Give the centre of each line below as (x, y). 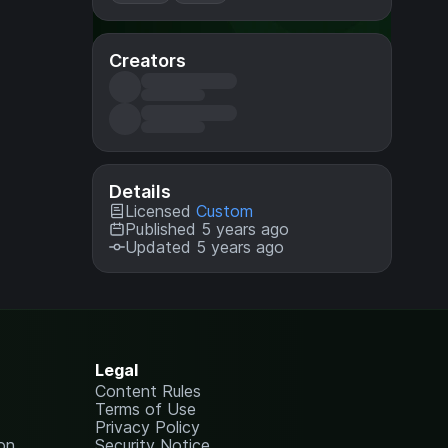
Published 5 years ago (207, 229)
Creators (147, 60)
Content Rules (148, 391)
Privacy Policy (148, 427)
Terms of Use (146, 409)
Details (140, 191)
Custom (224, 211)
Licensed (160, 211)
